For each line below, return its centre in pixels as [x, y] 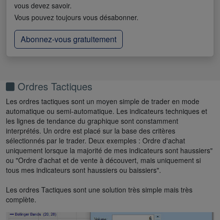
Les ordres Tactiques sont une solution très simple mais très [99, 190]
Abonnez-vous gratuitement [69, 39]
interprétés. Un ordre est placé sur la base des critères [91, 131]
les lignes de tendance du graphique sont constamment [92, 121]
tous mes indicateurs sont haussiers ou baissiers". [83, 170]
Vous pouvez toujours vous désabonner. [76, 17]
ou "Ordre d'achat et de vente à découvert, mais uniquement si [103, 160]
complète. [21, 200]
